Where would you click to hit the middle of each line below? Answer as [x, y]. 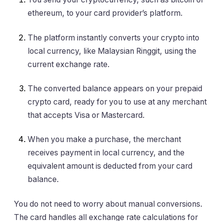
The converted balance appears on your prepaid [115, 88]
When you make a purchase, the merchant [104, 140]
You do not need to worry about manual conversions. [108, 204]
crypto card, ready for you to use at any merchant [117, 102]
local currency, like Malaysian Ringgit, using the [112, 51]
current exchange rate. [69, 64]
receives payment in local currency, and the [106, 153]
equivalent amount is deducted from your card [110, 166]
